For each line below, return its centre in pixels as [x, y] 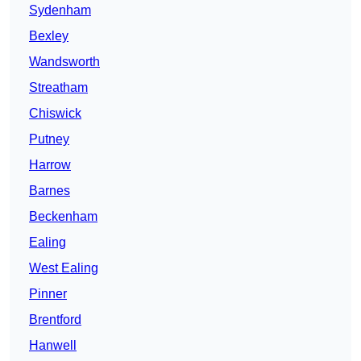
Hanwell [53, 346]
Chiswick [55, 114]
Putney [49, 139]
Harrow [50, 165]
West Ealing [64, 268]
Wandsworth [64, 62]
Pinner [48, 294]
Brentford [55, 320]
